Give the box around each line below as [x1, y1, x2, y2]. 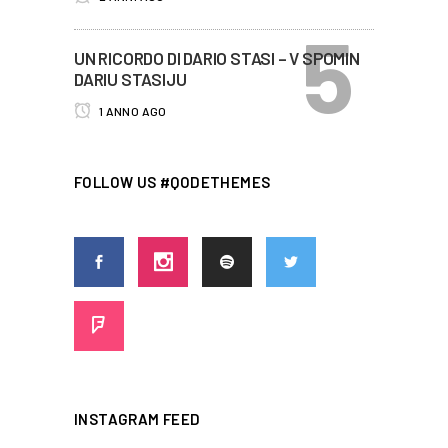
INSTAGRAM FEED [74, 410, 201, 428]
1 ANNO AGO [96, 104, 167, 118]
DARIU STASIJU [74, 69, 187, 89]
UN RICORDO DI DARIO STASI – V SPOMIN [74, 48, 360, 68]
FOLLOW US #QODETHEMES [74, 173, 271, 191]
